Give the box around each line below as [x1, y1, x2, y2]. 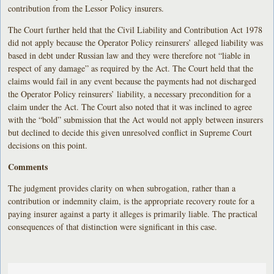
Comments [8, 160, 48, 173]
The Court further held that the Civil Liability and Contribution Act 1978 [8, 23, 263, 35]
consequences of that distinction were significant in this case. [8, 220, 218, 232]
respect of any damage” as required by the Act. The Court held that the [8, 62, 254, 74]
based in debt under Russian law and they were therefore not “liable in [8, 49, 251, 61]
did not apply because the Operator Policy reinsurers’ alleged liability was [8, 36, 264, 48]
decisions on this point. [8, 139, 88, 151]
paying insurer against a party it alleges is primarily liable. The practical [8, 207, 258, 220]
